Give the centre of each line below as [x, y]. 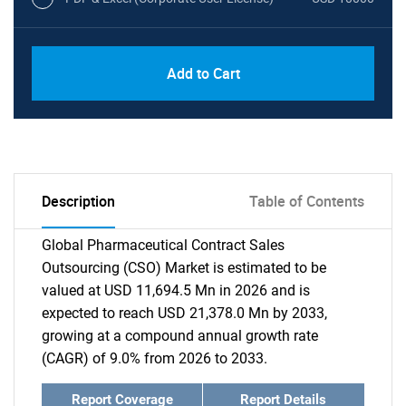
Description [78, 201]
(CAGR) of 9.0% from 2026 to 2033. [155, 358]
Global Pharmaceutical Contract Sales [163, 245]
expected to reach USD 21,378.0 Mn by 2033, [184, 313]
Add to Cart [203, 73]
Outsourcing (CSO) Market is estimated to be [184, 268]
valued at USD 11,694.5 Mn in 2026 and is [176, 290]
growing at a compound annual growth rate [180, 336]
